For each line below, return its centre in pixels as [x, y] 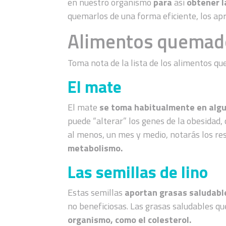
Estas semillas [96, 192]
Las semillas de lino [138, 172]
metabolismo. [95, 148]
